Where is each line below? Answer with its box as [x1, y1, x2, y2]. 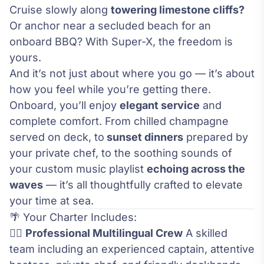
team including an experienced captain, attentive [9, 243, 255, 256]
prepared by [183, 131, 248, 144]
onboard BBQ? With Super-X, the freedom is [9, 35, 233, 48]
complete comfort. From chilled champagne [9, 115, 229, 128]
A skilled [183, 227, 227, 240]
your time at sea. [9, 194, 94, 207]
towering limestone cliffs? [111, 4, 245, 16]
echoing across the [147, 163, 245, 176]
